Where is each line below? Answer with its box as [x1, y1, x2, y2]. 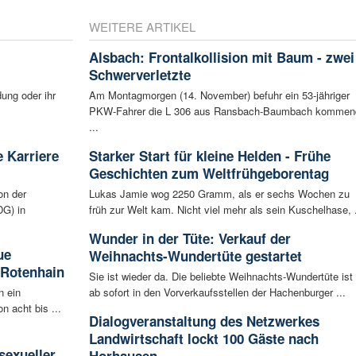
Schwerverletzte [88, 64, 191, 84]
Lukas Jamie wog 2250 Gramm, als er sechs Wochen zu [88, 185, 350, 201]
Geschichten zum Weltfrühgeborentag [88, 163, 329, 183]
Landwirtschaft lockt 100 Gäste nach [88, 328, 319, 348]
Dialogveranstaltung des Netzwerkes [88, 311, 319, 331]
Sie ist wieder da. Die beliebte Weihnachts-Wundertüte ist [88, 268, 353, 284]
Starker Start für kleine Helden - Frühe [88, 145, 331, 165]
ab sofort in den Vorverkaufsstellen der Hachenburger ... [88, 284, 346, 300]
